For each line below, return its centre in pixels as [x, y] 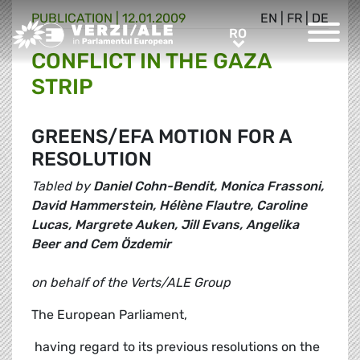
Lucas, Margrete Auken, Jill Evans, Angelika [165, 225]
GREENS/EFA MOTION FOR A [162, 137]
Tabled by [62, 186]
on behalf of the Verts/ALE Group [131, 283]
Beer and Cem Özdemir [101, 244]
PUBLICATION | [77, 18]
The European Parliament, [109, 315]
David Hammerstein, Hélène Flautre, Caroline [169, 206]
